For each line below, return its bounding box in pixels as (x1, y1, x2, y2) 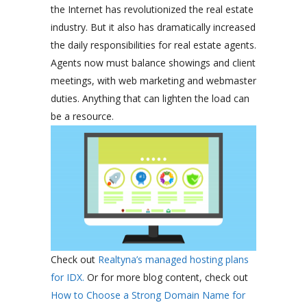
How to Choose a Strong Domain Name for (51, 288, 245, 302)
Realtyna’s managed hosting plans (98, 253, 249, 267)
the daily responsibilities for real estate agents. (51, 38, 256, 51)
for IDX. (51, 271, 84, 284)
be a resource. (51, 109, 114, 123)
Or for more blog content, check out (84, 271, 248, 284)
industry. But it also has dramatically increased (51, 20, 256, 34)
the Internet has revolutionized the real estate (51, 2, 254, 16)
